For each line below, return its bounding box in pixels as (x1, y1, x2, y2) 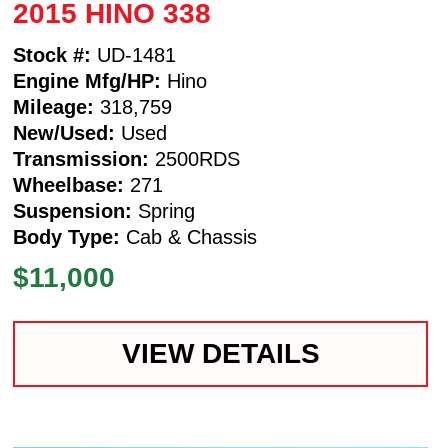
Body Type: (13, 225, 121, 248)
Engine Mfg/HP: (13, 69, 162, 92)
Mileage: (13, 95, 95, 118)
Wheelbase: (13, 173, 125, 196)
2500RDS (149, 147, 241, 170)
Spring (132, 199, 196, 222)
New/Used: (13, 121, 116, 144)
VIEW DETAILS (121, 337, 320, 369)
